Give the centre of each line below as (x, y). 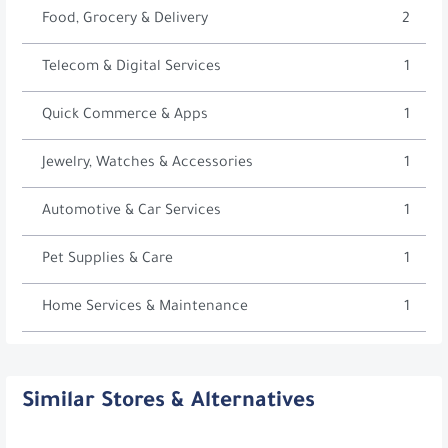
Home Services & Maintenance (145, 307)
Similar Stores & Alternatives (168, 403)
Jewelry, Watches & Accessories (147, 163)
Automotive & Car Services (131, 211)
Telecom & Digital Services (131, 67)
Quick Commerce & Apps (125, 115)
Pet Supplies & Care (107, 259)
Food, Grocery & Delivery (125, 19)
